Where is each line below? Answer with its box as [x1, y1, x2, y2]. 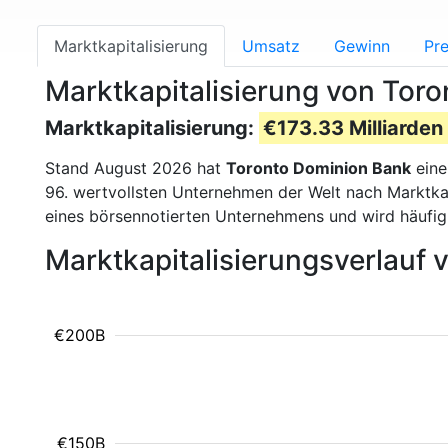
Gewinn [334, 36, 390, 56]
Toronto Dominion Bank [226, 158, 411, 178]
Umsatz [242, 36, 300, 56]
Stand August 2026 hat [45, 158, 226, 178]
